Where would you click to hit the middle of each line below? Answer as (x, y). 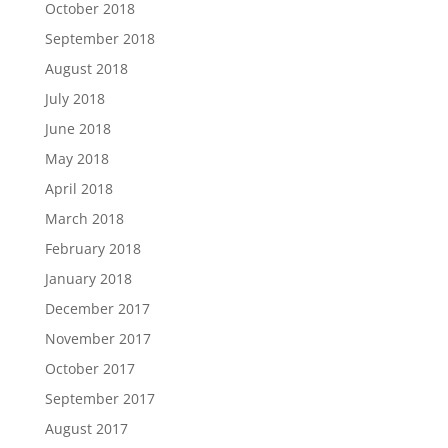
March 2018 (84, 218)
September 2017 (99, 398)
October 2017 (89, 368)
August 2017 (86, 428)
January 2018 (88, 278)
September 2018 (99, 38)
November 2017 (97, 338)
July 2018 (74, 98)
